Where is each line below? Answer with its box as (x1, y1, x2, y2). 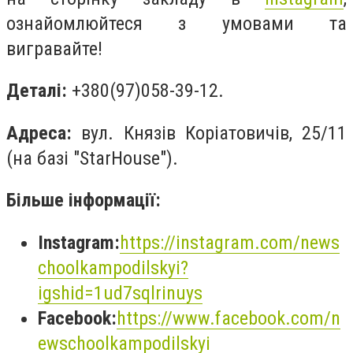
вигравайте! (6, 37, 102, 60)
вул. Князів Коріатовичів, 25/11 (72, 121, 347, 144)
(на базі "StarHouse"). (6, 147, 178, 169)
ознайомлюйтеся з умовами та (6, 12, 347, 35)
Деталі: (6, 80, 67, 102)
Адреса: (6, 121, 72, 144)
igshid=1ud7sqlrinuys (38, 281, 203, 304)
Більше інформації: (6, 189, 161, 212)
